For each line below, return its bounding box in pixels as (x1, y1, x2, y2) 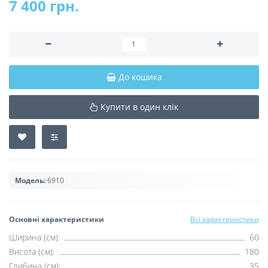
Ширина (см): (9, 231, 60, 243)
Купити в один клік (100, 100, 178, 112)
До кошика (118, 71, 162, 83)
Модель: (15, 175, 45, 185)
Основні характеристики (9, 214, 104, 224)
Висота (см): (9, 245, 54, 257)
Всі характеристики (190, 214, 259, 224)
